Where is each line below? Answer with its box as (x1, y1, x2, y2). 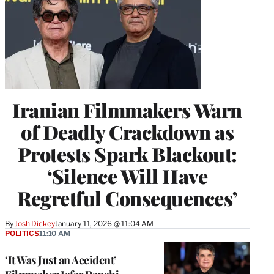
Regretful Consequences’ (17, 184, 237, 211)
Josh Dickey (15, 218, 55, 228)
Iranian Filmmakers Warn (12, 96, 242, 123)
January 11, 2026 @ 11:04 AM (54, 218, 154, 228)
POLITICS (5, 228, 39, 238)
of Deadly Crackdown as (21, 118, 234, 145)
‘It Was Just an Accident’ (5, 252, 117, 267)
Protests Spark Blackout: (17, 140, 237, 167)
